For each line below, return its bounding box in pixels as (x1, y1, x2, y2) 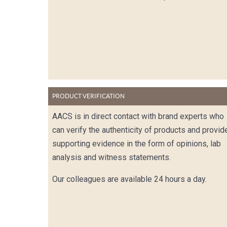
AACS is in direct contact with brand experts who (52, 111, 224, 122)
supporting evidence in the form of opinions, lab (52, 139, 221, 149)
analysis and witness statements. (52, 153, 171, 163)
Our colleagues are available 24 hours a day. (52, 174, 207, 184)
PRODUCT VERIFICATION (52, 93, 125, 100)
